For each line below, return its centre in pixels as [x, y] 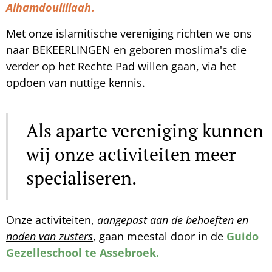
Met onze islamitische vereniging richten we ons [129, 34]
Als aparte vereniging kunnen [145, 131]
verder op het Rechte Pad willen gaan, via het [121, 66]
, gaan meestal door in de [160, 236]
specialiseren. [81, 178]
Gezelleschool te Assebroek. [83, 253]
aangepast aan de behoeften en [173, 220]
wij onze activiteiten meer [131, 155]
